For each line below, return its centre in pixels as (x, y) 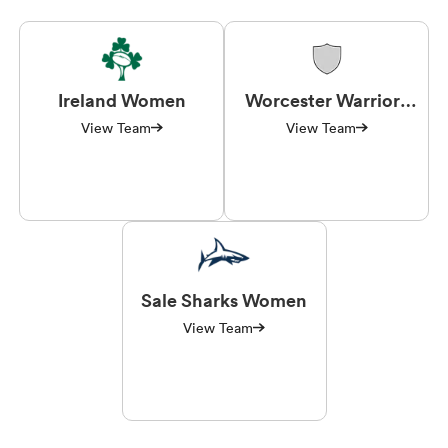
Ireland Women (121, 99)
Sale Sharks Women (224, 299)
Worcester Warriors (326, 99)
